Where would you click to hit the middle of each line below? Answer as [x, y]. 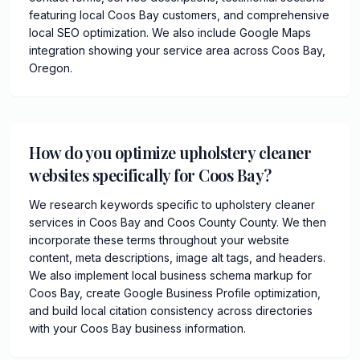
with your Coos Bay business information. [137, 328]
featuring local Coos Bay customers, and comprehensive [179, 14]
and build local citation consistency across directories [171, 310]
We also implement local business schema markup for [170, 275]
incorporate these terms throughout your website [159, 239]
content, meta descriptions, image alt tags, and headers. [177, 257]
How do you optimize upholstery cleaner [170, 152]
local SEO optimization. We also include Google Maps [170, 32]
